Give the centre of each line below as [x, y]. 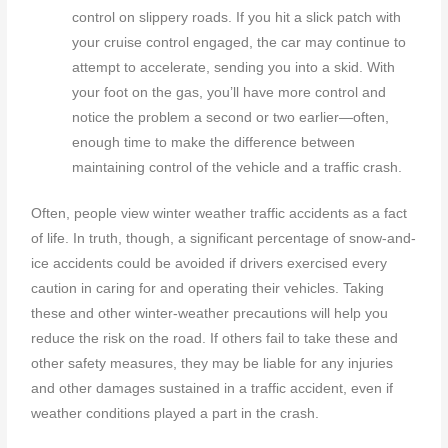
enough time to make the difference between [214, 143]
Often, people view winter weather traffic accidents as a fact [219, 213]
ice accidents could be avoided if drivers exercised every [209, 263]
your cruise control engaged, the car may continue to [239, 43]
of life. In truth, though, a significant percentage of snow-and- [224, 238]
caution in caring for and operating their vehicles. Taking [208, 288]
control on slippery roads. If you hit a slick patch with [237, 18]
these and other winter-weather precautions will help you [210, 313]
